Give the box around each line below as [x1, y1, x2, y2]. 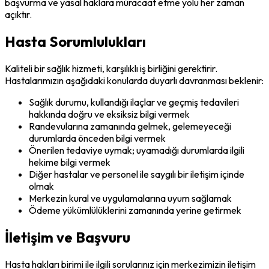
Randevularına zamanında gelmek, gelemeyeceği [29, 120, 231, 133]
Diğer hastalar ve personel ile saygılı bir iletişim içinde [29, 168, 244, 181]
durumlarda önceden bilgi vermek [29, 132, 166, 145]
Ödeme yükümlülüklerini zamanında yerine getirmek [29, 204, 241, 217]
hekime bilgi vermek [29, 156, 110, 169]
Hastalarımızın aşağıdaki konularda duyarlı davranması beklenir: [5, 74, 264, 87]
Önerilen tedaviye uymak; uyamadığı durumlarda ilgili [29, 144, 244, 157]
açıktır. [5, 8, 32, 21]
